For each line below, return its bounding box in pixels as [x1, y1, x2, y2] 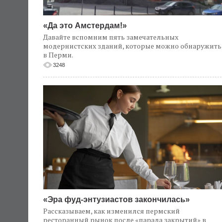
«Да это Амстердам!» [43, 21, 127, 30]
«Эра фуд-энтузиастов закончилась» [43, 195, 190, 204]
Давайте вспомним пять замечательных [43, 32, 178, 42]
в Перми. [43, 50, 73, 60]
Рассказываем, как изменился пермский [43, 206, 180, 216]
